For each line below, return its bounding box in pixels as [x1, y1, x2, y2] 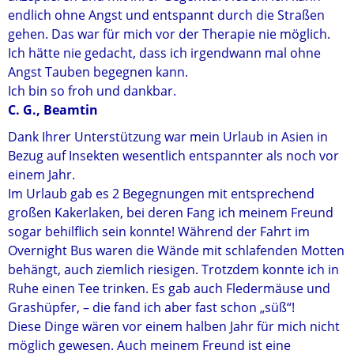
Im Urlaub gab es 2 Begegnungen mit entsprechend [8, 185, 314, 202]
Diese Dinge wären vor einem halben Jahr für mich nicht [8, 318, 340, 335]
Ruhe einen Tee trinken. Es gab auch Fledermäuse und [8, 280, 330, 297]
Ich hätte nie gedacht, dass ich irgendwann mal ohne [8, 44, 321, 62]
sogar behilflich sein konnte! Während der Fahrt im [8, 223, 310, 240]
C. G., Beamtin [8, 101, 98, 119]
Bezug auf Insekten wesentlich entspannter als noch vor [8, 147, 339, 164]
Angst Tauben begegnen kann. [8, 63, 188, 81]
